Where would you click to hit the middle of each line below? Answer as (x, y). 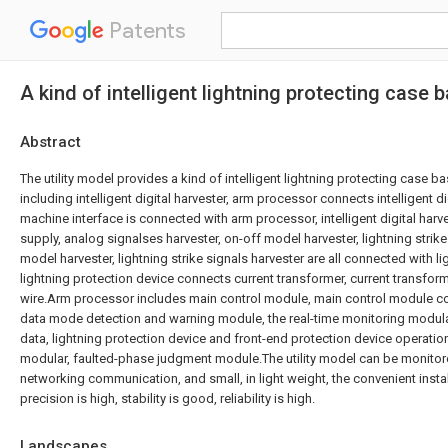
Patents (145, 30)
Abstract (50, 142)
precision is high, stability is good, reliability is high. (167, 398)
